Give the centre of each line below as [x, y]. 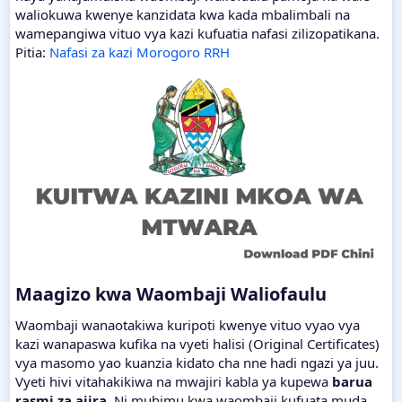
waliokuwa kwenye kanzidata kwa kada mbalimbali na [183, 14]
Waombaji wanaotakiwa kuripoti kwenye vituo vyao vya [188, 325]
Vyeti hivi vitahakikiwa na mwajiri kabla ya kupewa [174, 382]
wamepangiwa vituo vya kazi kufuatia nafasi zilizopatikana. [197, 33]
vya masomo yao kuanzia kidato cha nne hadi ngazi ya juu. [197, 363]
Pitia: [32, 52]
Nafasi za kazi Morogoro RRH [140, 52]
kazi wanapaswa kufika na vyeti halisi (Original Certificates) [197, 344]
